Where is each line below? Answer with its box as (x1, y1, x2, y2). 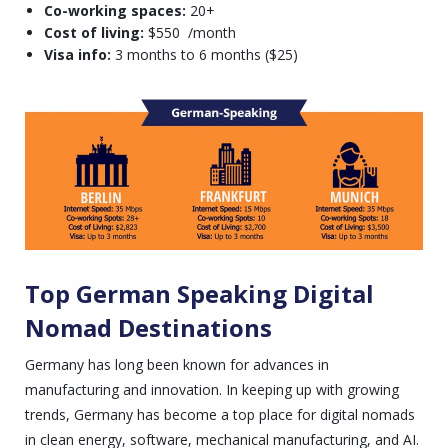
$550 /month (143, 23, 236, 43)
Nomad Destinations (25, 310, 272, 344)
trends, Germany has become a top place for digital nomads (25, 405, 415, 425)
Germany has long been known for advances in (25, 355, 329, 375)
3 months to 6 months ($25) (110, 45, 298, 65)
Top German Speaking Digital (25, 276, 374, 310)
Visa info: (43, 45, 111, 65)
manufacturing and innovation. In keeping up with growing (25, 380, 399, 400)
